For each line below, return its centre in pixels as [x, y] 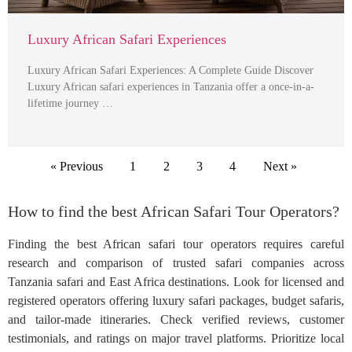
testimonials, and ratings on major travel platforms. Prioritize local [176, 338]
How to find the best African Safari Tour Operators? [174, 211]
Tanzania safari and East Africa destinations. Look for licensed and [176, 281]
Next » [280, 167]
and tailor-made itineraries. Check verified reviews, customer [176, 319]
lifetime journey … [70, 104]
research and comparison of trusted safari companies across [176, 262]
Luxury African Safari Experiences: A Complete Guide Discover [170, 71]
